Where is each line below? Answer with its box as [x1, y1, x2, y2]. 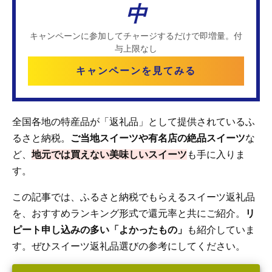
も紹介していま [187, 225, 255, 236]
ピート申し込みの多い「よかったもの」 [12, 225, 187, 236]
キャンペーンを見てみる [76, 66, 196, 76]
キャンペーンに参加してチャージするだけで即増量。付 [30, 31, 242, 41]
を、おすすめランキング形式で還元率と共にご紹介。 [12, 208, 245, 219]
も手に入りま [187, 149, 245, 160]
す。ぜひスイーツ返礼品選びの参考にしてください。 [12, 241, 245, 252]
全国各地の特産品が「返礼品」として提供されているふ [12, 117, 255, 127]
